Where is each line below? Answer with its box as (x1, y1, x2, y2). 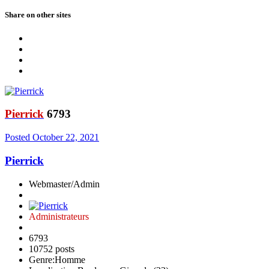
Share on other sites (5, 10, 71, 19)
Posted (5, 132, 32, 143)
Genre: (29, 254, 55, 265)
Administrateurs (29, 211, 89, 222)
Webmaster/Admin (29, 178, 100, 189)
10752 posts (29, 243, 74, 254)
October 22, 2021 (32, 132, 99, 143)
